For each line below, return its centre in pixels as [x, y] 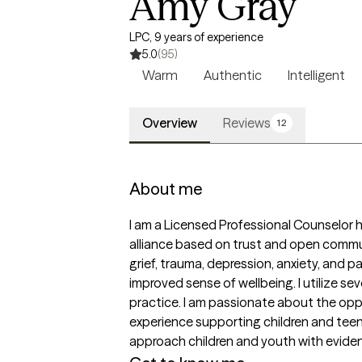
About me [166, 189]
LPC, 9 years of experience [196, 37]
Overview [170, 123]
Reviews [247, 123]
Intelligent [316, 75]
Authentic [233, 75]
